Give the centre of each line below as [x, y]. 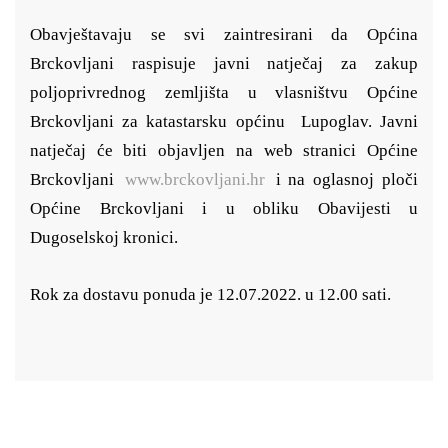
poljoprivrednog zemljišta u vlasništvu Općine [224, 92]
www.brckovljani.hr [194, 179]
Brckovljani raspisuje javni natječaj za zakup [224, 63]
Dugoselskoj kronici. [106, 237]
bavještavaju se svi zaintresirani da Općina [230, 34]
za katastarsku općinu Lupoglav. [251, 121]
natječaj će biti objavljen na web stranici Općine [224, 150]
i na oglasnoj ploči [343, 179]
